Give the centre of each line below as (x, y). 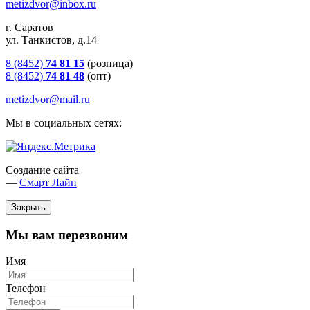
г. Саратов (29, 27)
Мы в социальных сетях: (64, 122)
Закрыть (28, 207)
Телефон (26, 289)
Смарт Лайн (48, 182)
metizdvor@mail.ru (48, 99)
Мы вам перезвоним (67, 235)
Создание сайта (42, 170)
